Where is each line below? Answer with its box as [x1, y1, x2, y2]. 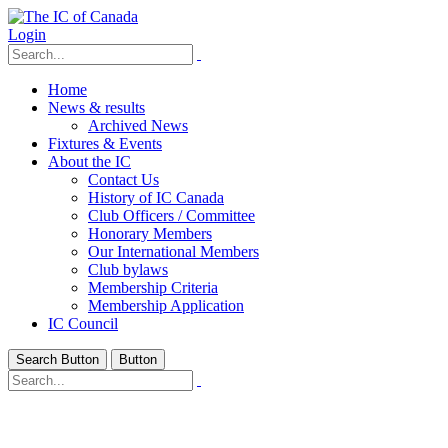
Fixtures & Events [48, 135, 162, 152]
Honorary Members [88, 225, 212, 242]
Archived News [88, 117, 188, 134]
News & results [48, 99, 145, 116]
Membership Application [88, 297, 244, 314]
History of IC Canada [88, 189, 224, 206]
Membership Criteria [88, 279, 218, 296]
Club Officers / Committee [88, 207, 255, 224]
